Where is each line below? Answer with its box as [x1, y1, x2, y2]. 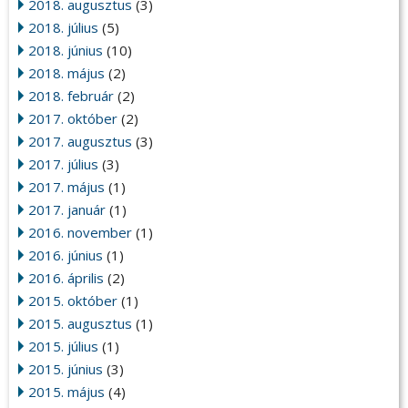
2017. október [28, 109, 117, 128]
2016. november [28, 223, 132, 242]
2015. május [28, 382, 105, 402]
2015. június [28, 360, 103, 379]
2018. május [28, 64, 105, 83]
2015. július [28, 337, 98, 356]
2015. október [28, 291, 117, 311]
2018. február [28, 87, 114, 106]
